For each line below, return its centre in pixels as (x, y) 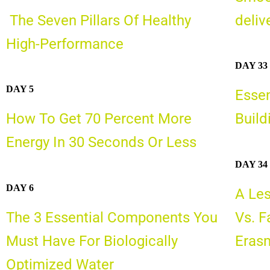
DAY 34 (251, 164)
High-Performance (65, 44)
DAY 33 (251, 66)
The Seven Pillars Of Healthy (99, 20)
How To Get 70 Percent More (99, 119)
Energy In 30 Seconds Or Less (101, 143)
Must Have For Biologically (92, 241)
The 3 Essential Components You (112, 217)
